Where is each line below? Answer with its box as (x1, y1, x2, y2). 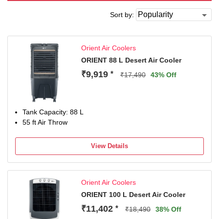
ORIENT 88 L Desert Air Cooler (81, 56, 181, 64)
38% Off (155, 205, 181, 213)
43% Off (151, 71, 176, 79)
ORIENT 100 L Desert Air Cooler (81, 191, 185, 198)
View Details (91, 142, 128, 150)
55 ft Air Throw (22, 118, 67, 126)
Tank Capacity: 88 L (22, 108, 84, 116)
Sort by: (110, 11, 134, 19)
